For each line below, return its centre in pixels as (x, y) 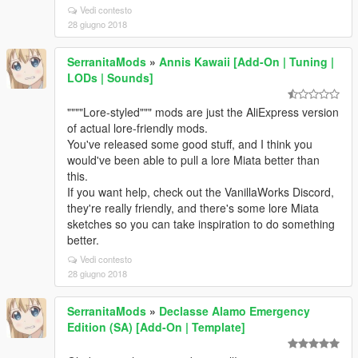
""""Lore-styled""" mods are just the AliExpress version (203, 112)
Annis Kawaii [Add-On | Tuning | (247, 62)
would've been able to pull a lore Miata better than (193, 160)
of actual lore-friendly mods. (137, 128)
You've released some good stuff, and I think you (190, 144)
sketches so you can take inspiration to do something (201, 224)
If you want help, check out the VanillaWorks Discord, (201, 192)
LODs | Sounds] (110, 78)
